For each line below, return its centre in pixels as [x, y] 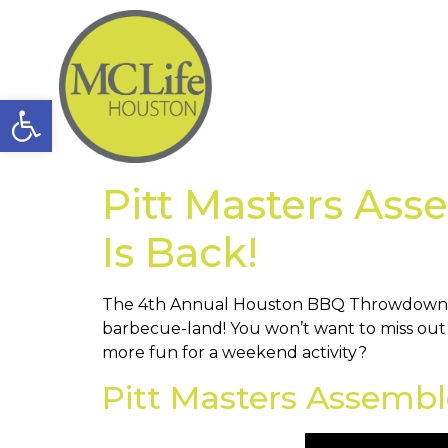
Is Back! [180, 253]
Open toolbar [117, 108]
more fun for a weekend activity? [234, 353]
